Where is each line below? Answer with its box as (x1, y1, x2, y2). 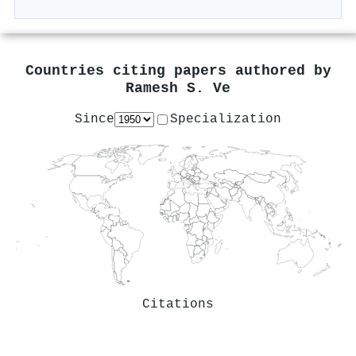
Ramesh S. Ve (126, 79, 230, 97)
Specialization (170, 111, 281, 126)
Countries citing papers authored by (25, 62, 331, 79)
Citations (142, 296, 214, 311)
